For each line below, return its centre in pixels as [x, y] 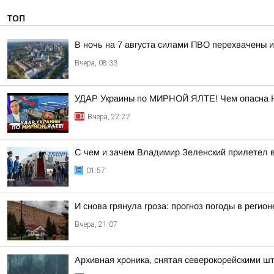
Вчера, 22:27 [109, 117]
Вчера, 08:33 [96, 63]
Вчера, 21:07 [96, 224]
